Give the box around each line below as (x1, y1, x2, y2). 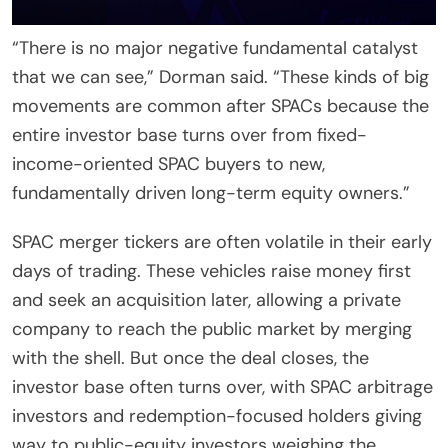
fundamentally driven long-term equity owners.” (12, 181, 410, 206)
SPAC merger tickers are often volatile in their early (12, 230, 432, 255)
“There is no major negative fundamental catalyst (12, 36, 418, 61)
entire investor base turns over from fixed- (12, 123, 367, 148)
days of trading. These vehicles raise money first (12, 259, 411, 284)
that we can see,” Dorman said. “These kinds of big (12, 65, 429, 90)
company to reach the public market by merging (12, 317, 412, 342)
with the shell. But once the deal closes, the (12, 346, 369, 371)
